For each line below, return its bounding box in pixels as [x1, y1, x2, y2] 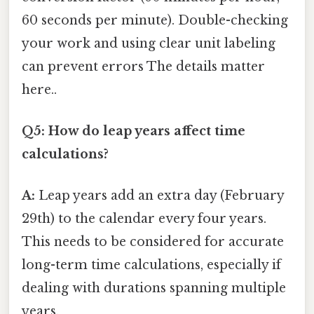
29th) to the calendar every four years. [22, 211, 266, 227]
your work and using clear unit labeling [22, 35, 275, 51]
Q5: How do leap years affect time [22, 123, 245, 139]
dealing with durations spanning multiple [22, 280, 286, 296]
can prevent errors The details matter [22, 58, 265, 74]
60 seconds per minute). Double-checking [22, 12, 288, 28]
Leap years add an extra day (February [35, 188, 284, 204]
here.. [22, 81, 57, 97]
